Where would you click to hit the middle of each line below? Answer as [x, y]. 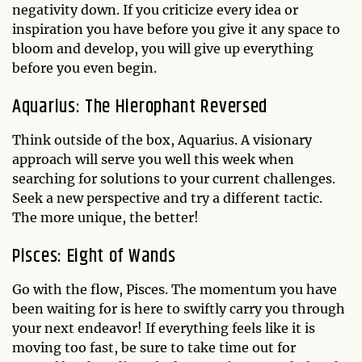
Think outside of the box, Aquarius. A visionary [162, 140]
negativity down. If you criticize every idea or [155, 10]
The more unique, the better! [105, 217]
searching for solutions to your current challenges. [174, 179]
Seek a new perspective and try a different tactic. [167, 198]
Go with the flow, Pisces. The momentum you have [175, 289]
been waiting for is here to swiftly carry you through [179, 309]
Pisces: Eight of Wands [94, 256]
